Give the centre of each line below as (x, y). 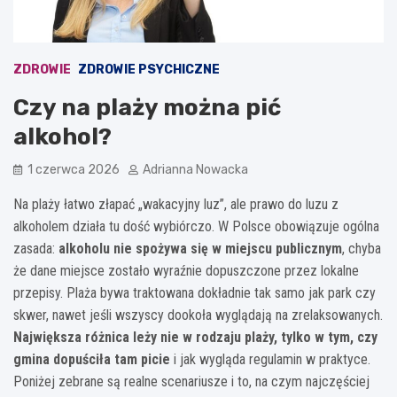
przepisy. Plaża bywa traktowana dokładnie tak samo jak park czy (195, 292)
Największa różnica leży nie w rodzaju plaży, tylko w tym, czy (195, 337)
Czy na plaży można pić (147, 107)
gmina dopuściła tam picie (92, 359)
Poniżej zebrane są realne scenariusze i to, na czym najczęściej (191, 381)
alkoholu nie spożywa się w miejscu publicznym (200, 248)
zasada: (36, 248)
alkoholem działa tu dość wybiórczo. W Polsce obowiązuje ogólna (196, 226)
